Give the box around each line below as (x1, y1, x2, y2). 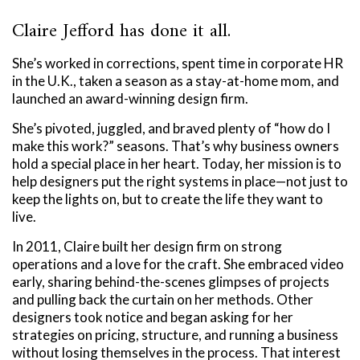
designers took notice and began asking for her (12, 309, 293, 326)
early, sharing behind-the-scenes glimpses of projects (12, 273, 329, 291)
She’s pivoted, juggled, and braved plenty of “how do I (12, 120, 330, 137)
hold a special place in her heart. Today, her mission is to (12, 155, 342, 173)
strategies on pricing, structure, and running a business (12, 326, 338, 344)
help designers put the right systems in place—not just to (12, 173, 348, 190)
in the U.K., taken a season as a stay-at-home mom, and (12, 72, 339, 90)
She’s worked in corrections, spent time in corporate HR (12, 55, 343, 72)
